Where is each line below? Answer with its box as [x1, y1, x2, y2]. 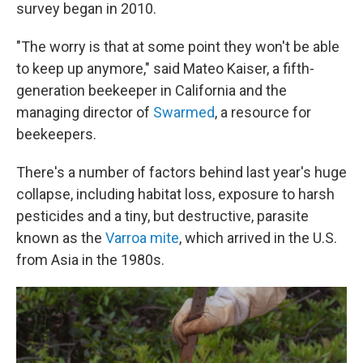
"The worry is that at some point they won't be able [16, 38, 340, 55]
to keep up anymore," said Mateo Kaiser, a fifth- [16, 60, 314, 77]
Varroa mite [105, 229, 179, 246]
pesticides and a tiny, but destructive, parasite [16, 207, 309, 224]
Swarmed [153, 104, 215, 121]
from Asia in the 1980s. [16, 251, 164, 268]
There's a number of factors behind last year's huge [16, 164, 347, 181]
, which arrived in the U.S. [179, 229, 337, 246]
